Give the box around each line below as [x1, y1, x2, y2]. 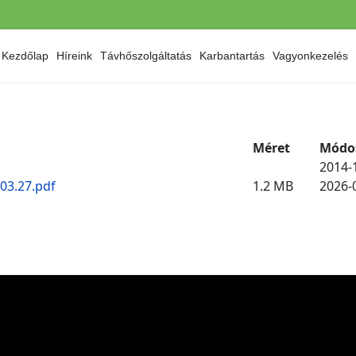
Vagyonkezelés [273, 49, 348, 62]
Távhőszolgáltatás [100, 49, 192, 62]
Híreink [56, 49, 92, 62]
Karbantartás [199, 49, 265, 62]
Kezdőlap [2, 49, 48, 62]
